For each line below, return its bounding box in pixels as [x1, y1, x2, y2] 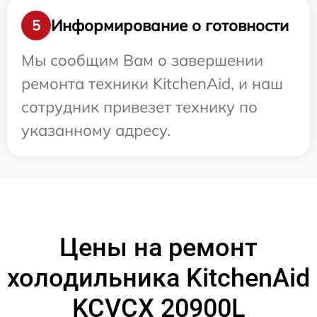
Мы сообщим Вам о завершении [21, 50, 263, 70]
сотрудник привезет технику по [21, 97, 258, 117]
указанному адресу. [21, 120, 171, 140]
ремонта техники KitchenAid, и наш [21, 74, 283, 93]
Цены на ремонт [59, 233, 258, 263]
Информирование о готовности [51, 15, 289, 35]
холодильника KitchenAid [7, 263, 310, 293]
